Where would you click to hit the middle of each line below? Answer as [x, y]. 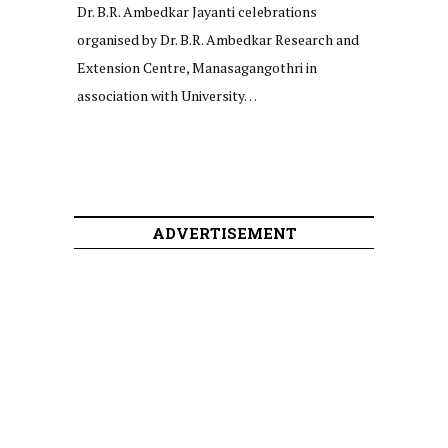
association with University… [167, 95]
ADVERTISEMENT [224, 232]
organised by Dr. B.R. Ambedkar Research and [218, 39]
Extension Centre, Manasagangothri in [197, 67]
